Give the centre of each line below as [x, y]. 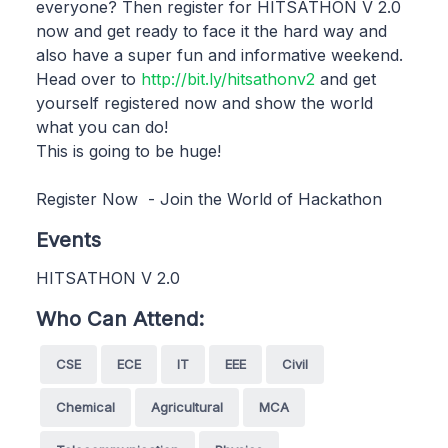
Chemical [85, 406]
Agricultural [187, 406]
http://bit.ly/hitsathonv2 [228, 78]
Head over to [88, 78]
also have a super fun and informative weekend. [219, 54]
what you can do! [102, 126]
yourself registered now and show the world [204, 102]
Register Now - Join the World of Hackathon [209, 198]
